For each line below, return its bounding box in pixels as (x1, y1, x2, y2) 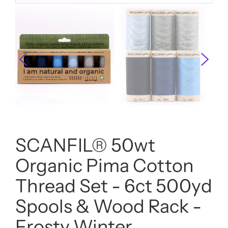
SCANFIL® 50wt (15, 134, 155, 157)
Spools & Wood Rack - (15, 195, 202, 218)
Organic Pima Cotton (15, 154, 194, 177)
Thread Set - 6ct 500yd (15, 175, 212, 197)
